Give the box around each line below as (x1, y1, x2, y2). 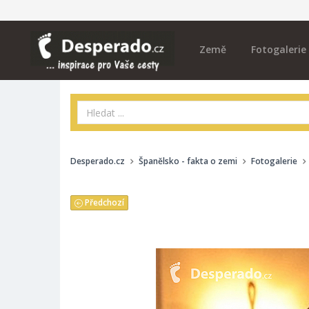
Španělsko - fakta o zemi (139, 155, 237, 167)
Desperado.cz (70, 155, 125, 167)
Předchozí (83, 197, 124, 208)
